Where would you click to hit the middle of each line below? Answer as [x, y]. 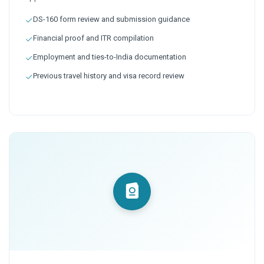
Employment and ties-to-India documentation [110, 57]
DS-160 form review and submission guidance [111, 19]
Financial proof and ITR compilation [93, 38]
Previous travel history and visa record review [109, 75]
